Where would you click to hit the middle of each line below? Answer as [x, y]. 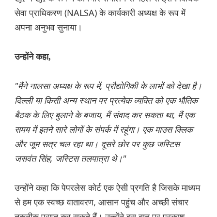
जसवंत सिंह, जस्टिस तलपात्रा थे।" [70, 158]
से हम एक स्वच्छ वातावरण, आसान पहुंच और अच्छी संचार [101, 202]
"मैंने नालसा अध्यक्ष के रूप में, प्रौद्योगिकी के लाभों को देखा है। [108, 85]
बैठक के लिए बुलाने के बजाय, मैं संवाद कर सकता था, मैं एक [105, 115]
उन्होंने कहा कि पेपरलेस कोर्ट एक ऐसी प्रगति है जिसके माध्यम [107, 187]
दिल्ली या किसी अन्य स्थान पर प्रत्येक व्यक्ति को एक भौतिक [106, 100]
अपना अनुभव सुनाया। [48, 27]
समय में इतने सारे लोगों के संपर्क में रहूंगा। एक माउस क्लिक [104, 129]
